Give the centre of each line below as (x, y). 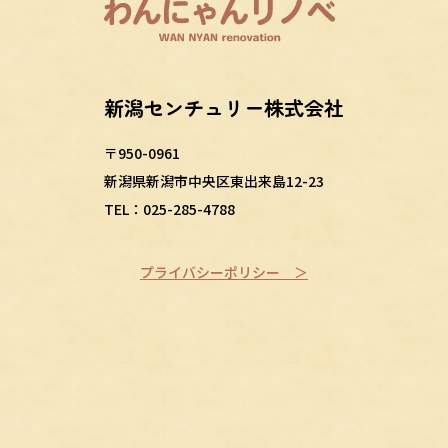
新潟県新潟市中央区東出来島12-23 (214, 180)
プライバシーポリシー (210, 271)
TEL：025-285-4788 (169, 208)
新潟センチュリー (184, 107)
